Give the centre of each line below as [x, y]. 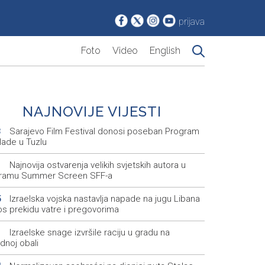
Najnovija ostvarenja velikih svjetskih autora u [96, 165]
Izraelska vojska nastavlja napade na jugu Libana [103, 199]
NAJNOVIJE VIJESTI [92, 112]
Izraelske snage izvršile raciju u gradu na [88, 233]
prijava [192, 22]
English [165, 51]
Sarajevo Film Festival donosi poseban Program [103, 132]
